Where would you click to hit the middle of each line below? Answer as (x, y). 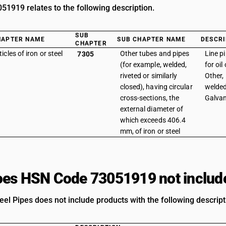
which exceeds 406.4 (153, 120)
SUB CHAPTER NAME (152, 39)
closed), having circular (156, 87)
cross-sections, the (150, 98)
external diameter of (152, 109)
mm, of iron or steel (150, 131)
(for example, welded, (153, 65)
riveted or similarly (149, 76)
